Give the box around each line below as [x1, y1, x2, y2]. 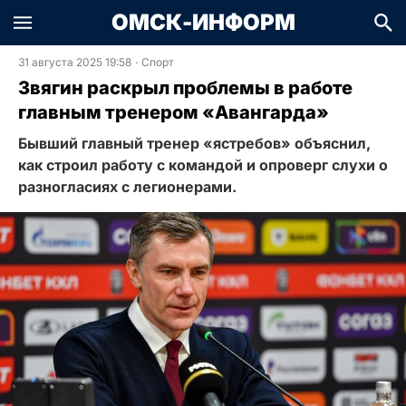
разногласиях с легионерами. [18, 178, 237, 196]
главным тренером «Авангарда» [18, 101, 329, 123]
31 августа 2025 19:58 [18, 55, 131, 69]
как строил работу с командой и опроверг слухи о [18, 156, 388, 174]
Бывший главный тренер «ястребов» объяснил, [18, 134, 371, 152]
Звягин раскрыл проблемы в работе [18, 77, 353, 99]
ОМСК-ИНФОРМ [111, 9, 295, 35]
